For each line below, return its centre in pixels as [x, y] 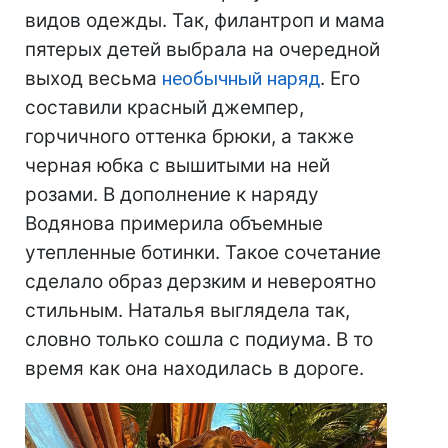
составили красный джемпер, [164, 108]
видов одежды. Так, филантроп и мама [205, 21]
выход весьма [93, 79]
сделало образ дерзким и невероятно [200, 282]
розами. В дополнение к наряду [172, 195]
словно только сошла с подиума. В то [199, 340]
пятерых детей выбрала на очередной [202, 50]
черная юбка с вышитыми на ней [177, 166]
